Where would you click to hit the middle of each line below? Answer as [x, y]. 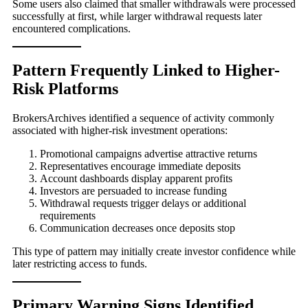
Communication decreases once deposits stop [137, 228]
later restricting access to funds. [80, 263]
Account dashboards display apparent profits [136, 178]
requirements [68, 215]
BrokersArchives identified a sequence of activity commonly [143, 118]
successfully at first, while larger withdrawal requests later [137, 16]
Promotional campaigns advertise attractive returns [148, 153]
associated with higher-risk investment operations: [120, 130]
